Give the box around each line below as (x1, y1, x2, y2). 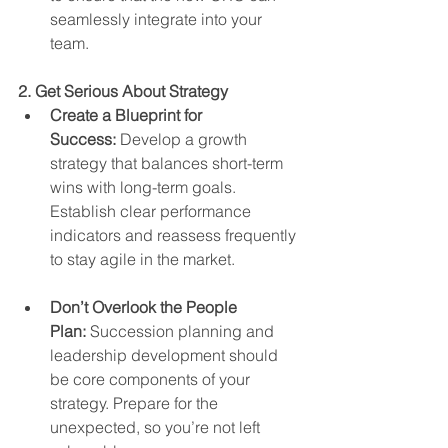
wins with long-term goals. (50, 177, 240, 198)
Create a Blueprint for (50, 105, 206, 126)
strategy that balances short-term (50, 153, 287, 174)
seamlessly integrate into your (50, 9, 266, 30)
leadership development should (50, 345, 282, 366)
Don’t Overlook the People (50, 297, 241, 318)
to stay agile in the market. (50, 249, 235, 270)
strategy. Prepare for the (50, 393, 222, 414)
